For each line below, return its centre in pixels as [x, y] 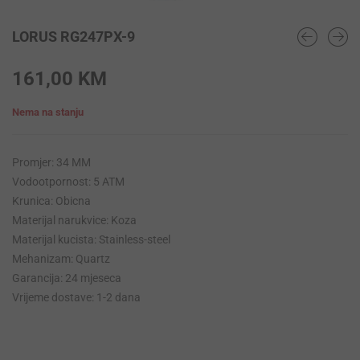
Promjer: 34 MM [51, 163]
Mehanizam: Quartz [61, 259]
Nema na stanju [48, 112]
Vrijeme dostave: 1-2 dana [76, 298]
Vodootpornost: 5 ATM [68, 182]
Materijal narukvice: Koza [74, 221]
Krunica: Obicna [51, 201]
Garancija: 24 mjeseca [67, 278]
